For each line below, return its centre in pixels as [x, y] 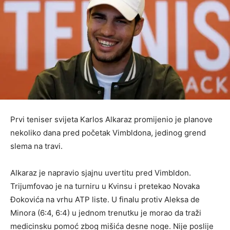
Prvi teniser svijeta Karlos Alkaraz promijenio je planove [111, 119]
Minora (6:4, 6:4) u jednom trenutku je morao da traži [106, 213]
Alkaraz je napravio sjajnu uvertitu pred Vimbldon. [101, 172]
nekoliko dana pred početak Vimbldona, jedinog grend [108, 132]
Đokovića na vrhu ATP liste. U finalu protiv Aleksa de [105, 199]
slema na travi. [36, 146]
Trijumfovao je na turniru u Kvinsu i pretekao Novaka [105, 186]
